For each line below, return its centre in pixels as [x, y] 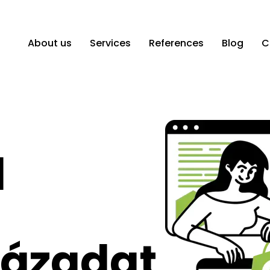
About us [50, 43]
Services [110, 43]
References [176, 43]
